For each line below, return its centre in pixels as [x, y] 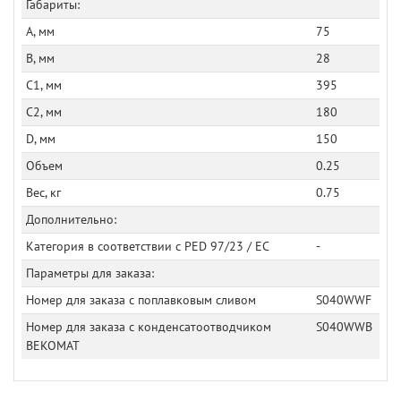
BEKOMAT [52, 346]
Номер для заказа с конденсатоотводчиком [148, 327]
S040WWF [343, 300]
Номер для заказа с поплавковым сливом [141, 300]
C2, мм [43, 112]
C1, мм [43, 85]
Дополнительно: [71, 220]
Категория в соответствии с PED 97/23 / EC [147, 247]
